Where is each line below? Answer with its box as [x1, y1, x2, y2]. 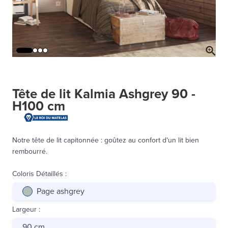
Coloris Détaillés [12, 168, 63, 179]
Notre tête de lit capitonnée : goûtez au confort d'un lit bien [12, 134, 199, 146]
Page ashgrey [37, 185, 84, 197]
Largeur [12, 204, 37, 215]
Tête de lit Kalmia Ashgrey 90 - [12, 84, 195, 104]
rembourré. [12, 146, 47, 157]
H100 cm [12, 96, 65, 116]
